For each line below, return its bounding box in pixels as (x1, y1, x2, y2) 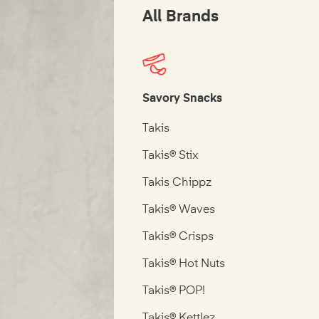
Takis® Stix (142, 150, 199, 162)
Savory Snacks (142, 93, 223, 105)
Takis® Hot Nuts (142, 258, 226, 271)
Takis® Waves (142, 204, 216, 216)
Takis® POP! (142, 286, 206, 298)
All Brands (142, 9, 219, 26)
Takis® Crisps (142, 231, 214, 244)
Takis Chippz (142, 177, 212, 189)
